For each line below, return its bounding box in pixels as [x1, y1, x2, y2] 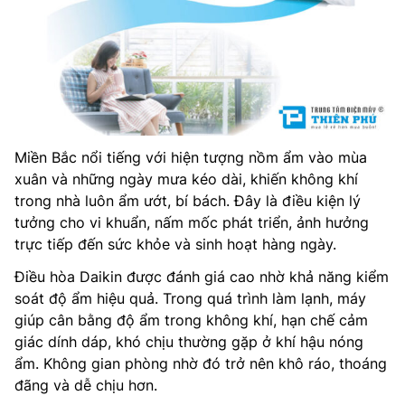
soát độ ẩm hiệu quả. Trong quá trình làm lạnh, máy [14, 289, 366, 308]
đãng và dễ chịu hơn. [14, 376, 157, 395]
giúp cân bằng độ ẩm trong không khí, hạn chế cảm [14, 311, 368, 330]
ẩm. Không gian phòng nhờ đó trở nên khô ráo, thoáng [14, 354, 387, 373]
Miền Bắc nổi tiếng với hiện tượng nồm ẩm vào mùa [14, 148, 367, 167]
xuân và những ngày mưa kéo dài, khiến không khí [14, 170, 358, 189]
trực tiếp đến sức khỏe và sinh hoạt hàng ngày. [14, 235, 336, 254]
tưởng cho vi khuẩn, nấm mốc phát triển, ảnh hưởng [14, 213, 369, 232]
